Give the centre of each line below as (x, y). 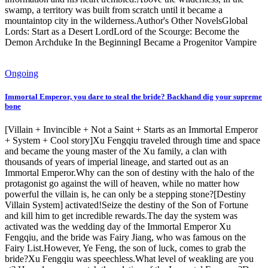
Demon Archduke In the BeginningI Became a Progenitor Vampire (131, 42)
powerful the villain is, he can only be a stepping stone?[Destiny (125, 194)
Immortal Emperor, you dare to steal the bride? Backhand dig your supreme (133, 97)
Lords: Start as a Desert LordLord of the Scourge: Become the (122, 31)
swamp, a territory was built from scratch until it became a (114, 10)
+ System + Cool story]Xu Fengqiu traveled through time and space (133, 141)
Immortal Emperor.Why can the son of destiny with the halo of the (130, 173)
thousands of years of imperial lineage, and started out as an (117, 162)
